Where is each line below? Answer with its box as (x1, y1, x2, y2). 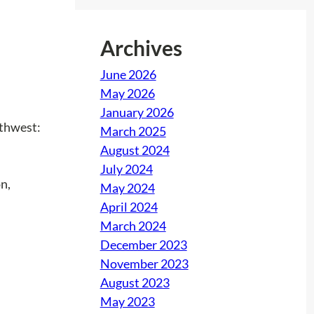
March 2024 (100, 217, 166, 233)
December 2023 (100, 236, 187, 252)
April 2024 (100, 198, 158, 214)
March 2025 (100, 123, 166, 139)
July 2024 (100, 161, 153, 177)
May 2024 (100, 179, 155, 196)
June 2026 (100, 66, 156, 82)
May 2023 (100, 293, 155, 309)
